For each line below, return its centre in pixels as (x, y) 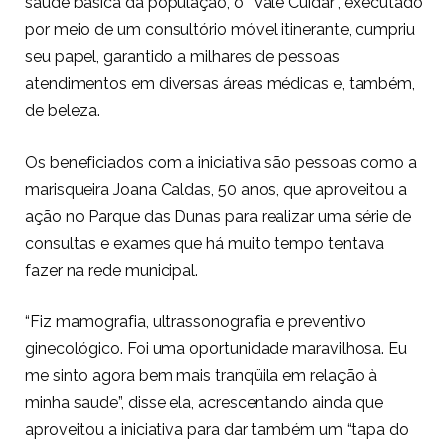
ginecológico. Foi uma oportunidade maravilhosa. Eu (216, 349)
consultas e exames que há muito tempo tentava (205, 243)
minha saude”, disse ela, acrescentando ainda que (204, 403)
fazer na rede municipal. (112, 270)
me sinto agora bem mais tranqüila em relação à (201, 376)
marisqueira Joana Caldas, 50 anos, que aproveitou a (216, 189)
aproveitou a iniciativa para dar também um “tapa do (217, 430)
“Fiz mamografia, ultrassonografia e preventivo (196, 322)
